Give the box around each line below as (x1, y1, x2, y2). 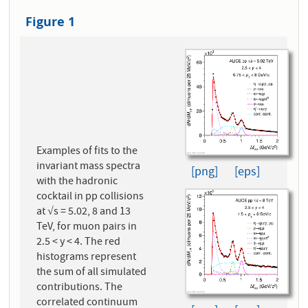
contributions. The (36, 280, 123, 297)
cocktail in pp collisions (36, 189, 144, 206)
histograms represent (36, 250, 137, 267)
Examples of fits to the (36, 144, 138, 161)
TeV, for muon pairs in (36, 219, 137, 236)
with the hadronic (36, 174, 118, 191)
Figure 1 (25, 13, 76, 31)
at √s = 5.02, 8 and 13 (36, 204, 131, 221)
